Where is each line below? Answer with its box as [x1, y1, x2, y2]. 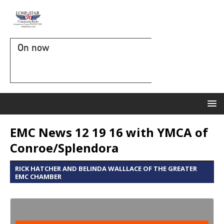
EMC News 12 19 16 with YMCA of [10, 124, 208, 140]
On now [17, 41, 49, 53]
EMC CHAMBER [15, 172, 61, 181]
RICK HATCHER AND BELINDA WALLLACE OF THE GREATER [15, 164, 197, 173]
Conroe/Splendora [10, 139, 118, 156]
